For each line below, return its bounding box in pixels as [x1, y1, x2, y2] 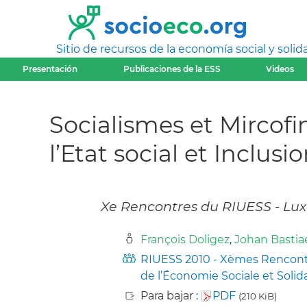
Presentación [23, 64, 78, 74]
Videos [266, 64, 295, 74]
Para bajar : [140, 289, 201, 303]
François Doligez [140, 233, 230, 247]
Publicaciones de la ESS [123, 64, 221, 74]
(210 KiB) [238, 291, 277, 302]
